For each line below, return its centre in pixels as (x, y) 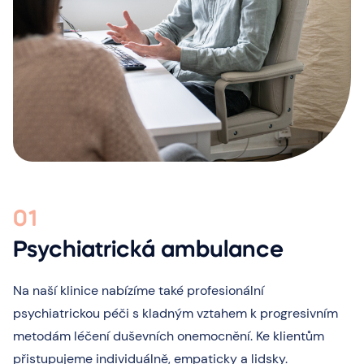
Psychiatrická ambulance (148, 251)
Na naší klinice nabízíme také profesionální (139, 290)
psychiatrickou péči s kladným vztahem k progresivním (175, 313)
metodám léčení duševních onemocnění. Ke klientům (169, 336)
